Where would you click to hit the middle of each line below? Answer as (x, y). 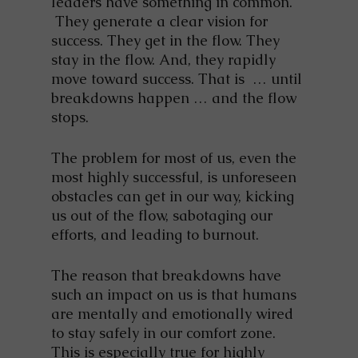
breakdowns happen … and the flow (174, 98)
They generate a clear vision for (159, 22)
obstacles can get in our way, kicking (173, 197)
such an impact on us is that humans (174, 295)
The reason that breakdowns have (166, 276)
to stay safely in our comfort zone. (163, 333)
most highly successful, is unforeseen (174, 177)
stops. (70, 117)
